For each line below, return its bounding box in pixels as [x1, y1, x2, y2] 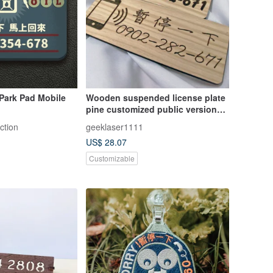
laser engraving [85, 114, 151, 127]
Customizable [88, 152, 135, 163]
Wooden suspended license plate [85, 91, 225, 104]
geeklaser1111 [85, 120, 143, 133]
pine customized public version [85, 102, 217, 115]
